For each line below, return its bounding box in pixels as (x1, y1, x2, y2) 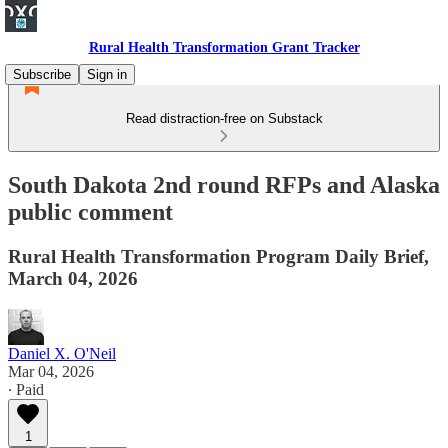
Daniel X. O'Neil (8, 344, 116, 362)
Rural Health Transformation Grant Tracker (88, 40, 360, 55)
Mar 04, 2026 (8, 362, 94, 380)
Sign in (87, 67, 127, 82)
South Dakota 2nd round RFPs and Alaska (8, 171, 440, 198)
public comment (8, 198, 173, 225)
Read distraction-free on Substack (125, 111, 323, 126)
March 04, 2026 (8, 267, 138, 289)
